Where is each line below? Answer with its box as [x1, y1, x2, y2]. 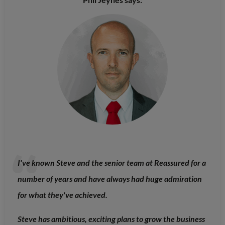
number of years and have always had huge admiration [18, 173, 202, 183]
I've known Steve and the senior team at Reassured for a [18, 157, 206, 167]
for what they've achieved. [18, 189, 107, 199]
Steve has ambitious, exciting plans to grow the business [18, 213, 205, 223]
